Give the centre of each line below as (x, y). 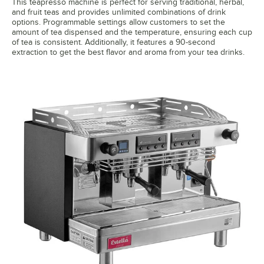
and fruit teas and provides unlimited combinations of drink (119, 12)
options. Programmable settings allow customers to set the (118, 22)
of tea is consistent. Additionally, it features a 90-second (113, 42)
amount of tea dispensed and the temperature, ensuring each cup (132, 32)
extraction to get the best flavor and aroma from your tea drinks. (128, 52)
